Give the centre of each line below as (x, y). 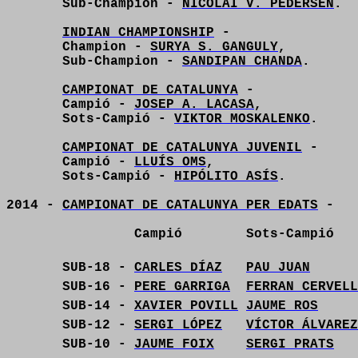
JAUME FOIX (174, 344)
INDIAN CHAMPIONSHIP (138, 33)
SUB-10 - (98, 344)
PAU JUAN (278, 268)
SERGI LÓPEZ (178, 325)
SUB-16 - (98, 287)
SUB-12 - (98, 325)
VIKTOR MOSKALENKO (242, 119)
